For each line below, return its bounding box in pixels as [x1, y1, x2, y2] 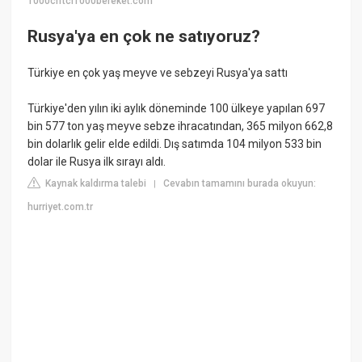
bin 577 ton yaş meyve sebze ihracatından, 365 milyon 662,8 [27, 120, 334, 133]
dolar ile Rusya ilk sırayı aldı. [27, 155, 166, 169]
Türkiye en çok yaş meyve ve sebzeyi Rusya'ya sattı [27, 66, 288, 80]
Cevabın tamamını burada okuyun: [163, 178, 317, 190]
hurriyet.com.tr [27, 201, 94, 213]
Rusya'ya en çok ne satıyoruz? [27, 26, 261, 46]
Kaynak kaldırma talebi [43, 178, 147, 190]
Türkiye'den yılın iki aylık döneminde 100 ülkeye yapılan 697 [27, 102, 326, 116]
